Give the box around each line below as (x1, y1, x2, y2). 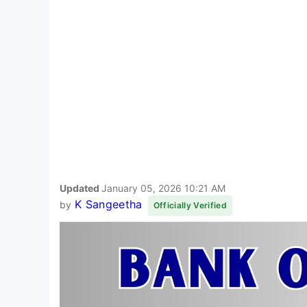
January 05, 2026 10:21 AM (101, 182, 225, 194)
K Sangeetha (74, 197, 143, 211)
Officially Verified (153, 199, 227, 210)
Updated (60, 182, 101, 194)
